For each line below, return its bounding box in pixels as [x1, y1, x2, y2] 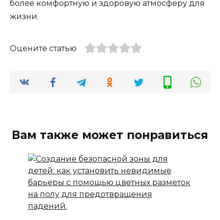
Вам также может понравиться [12, 128, 208, 142]
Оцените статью [10, 44, 77, 54]
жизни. [10, 12, 39, 22]
